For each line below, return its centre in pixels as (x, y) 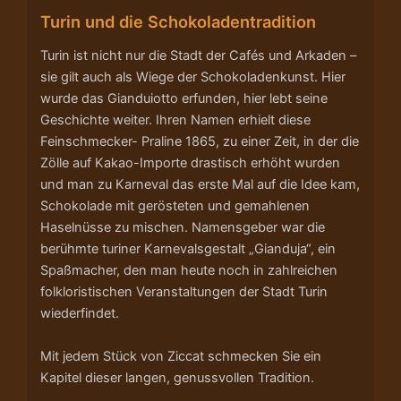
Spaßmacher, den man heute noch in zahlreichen (189, 271)
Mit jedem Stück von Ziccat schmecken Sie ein (181, 356)
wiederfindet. (80, 314)
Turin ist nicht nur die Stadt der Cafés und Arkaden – (198, 56)
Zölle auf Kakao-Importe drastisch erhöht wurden (190, 163)
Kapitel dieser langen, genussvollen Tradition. (177, 377)
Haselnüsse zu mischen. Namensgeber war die (183, 228)
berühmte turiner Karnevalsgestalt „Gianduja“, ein (188, 249)
